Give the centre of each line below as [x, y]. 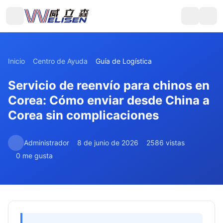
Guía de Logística [124, 61]
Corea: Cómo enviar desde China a [109, 100]
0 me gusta [34, 156]
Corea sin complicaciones [83, 115]
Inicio [16, 61]
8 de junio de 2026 [108, 143]
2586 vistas [166, 143]
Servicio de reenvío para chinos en [109, 85]
